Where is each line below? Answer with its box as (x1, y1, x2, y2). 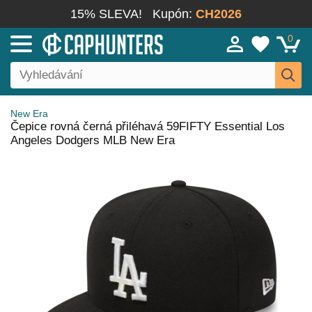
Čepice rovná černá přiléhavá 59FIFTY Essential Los (10, 120, 285, 133)
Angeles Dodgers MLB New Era (10, 134, 175, 147)
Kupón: (153, 7, 196, 21)
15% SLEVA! (70, 7, 142, 21)
